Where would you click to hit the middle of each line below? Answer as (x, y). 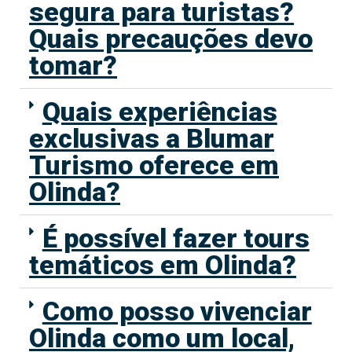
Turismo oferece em (154, 165)
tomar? (73, 66)
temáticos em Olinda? (163, 265)
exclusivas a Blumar (152, 139)
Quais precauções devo (171, 39)
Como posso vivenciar (177, 312)
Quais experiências (159, 112)
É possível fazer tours (176, 238)
